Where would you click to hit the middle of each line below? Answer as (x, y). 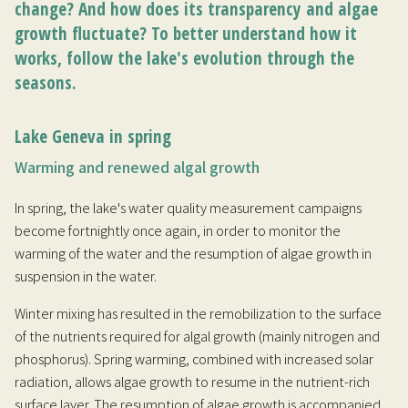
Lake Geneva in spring (93, 137)
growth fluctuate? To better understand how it (186, 34)
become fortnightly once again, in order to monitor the (178, 229)
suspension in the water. (86, 275)
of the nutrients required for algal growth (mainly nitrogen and (197, 335)
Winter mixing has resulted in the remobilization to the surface (198, 312)
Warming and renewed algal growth (137, 167)
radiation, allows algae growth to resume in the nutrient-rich (192, 381)
